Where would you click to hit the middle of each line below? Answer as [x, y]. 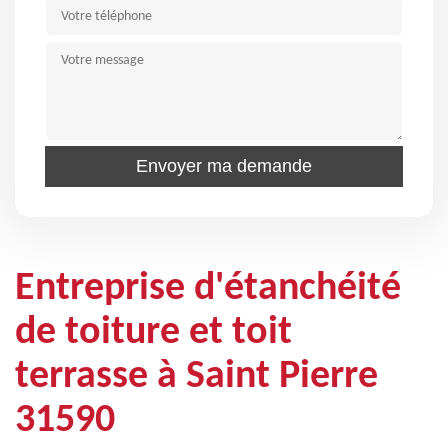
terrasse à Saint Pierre [196, 377]
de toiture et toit [153, 333]
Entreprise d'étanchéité [208, 289]
